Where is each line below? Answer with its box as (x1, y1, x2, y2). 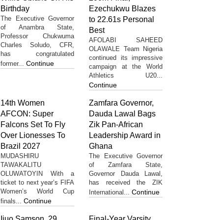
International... (89, 188, 132, 196)
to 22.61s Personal (89, 15, 154, 24)
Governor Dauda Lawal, (89, 169, 163, 177)
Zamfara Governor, (89, 98, 154, 107)
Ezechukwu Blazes (89, 4, 156, 13)
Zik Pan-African (89, 120, 143, 129)
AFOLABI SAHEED (89, 36, 163, 44)
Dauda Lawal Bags (89, 109, 156, 118)
